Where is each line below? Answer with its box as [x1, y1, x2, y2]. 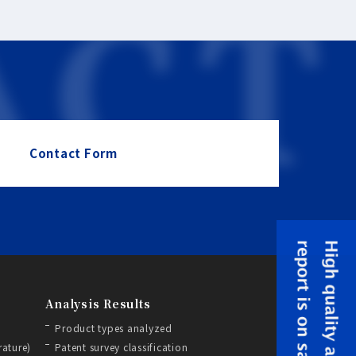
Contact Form [29, 144, 118, 161]
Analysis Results [45, 295, 151, 311]
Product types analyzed [55, 320, 172, 335]
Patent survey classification [55, 339, 188, 354]
